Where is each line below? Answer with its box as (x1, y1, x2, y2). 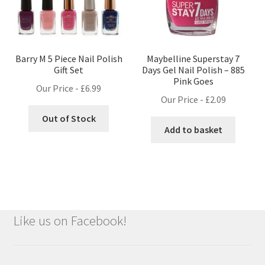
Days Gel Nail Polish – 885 (141, 64, 245, 76)
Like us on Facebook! (13, 212, 127, 230)
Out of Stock (41, 112, 96, 124)
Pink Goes (173, 75, 214, 88)
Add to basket (164, 123, 222, 135)
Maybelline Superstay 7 (147, 53, 240, 65)
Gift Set (54, 64, 84, 76)
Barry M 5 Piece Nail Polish (15, 53, 122, 65)
